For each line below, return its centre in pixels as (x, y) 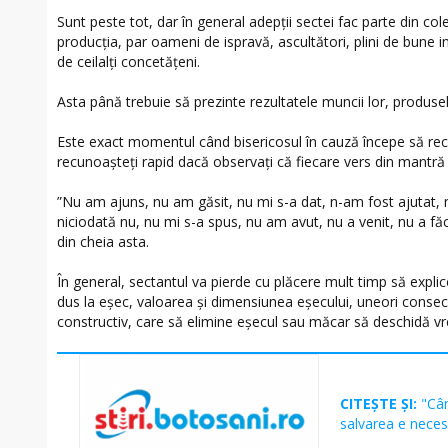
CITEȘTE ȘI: (381, 403)
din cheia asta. (103, 241)
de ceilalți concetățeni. (128, 61)
